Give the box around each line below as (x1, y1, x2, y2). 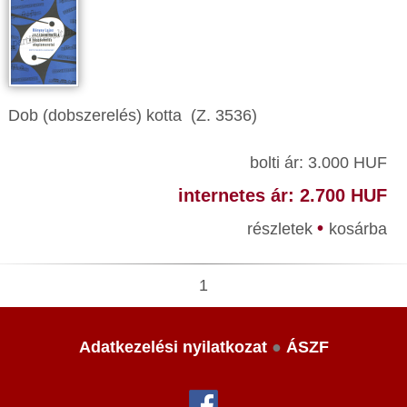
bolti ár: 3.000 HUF (249, 154, 387, 172)
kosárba (328, 220, 387, 238)
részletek (246, 220, 317, 238)
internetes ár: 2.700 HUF (177, 185, 387, 205)
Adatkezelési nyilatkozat (78, 338, 267, 356)
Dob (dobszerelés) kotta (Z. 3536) (8, 106, 257, 124)
